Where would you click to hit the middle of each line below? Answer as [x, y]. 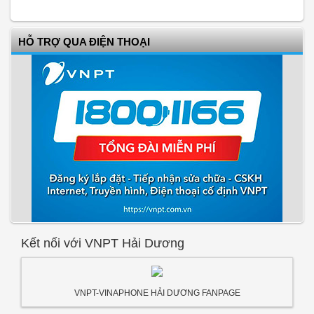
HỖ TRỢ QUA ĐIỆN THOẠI [84, 42]
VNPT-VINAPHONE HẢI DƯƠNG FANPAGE [157, 293]
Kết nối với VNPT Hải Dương [103, 243]
